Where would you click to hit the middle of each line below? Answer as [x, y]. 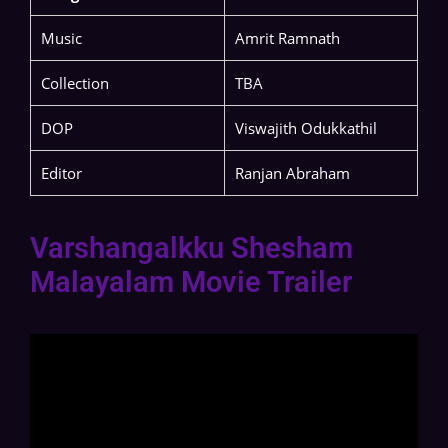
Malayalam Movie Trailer [191, 282]
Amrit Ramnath [287, 38]
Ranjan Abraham [292, 173]
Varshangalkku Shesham [191, 248]
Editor [61, 173]
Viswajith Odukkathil [306, 128]
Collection [75, 83]
